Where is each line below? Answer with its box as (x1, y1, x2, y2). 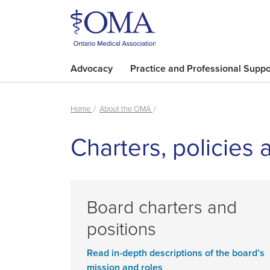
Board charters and (87, 193, 237, 219)
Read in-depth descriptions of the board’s (87, 245, 265, 260)
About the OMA (99, 103, 152, 114)
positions (87, 215, 156, 240)
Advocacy (71, 61, 113, 75)
